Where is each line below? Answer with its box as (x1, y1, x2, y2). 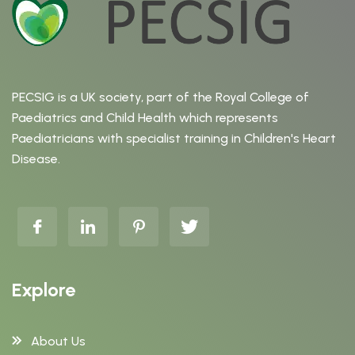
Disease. (12, 151, 60, 166)
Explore (12, 278, 75, 301)
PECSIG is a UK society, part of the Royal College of (12, 90, 309, 105)
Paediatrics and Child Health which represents (12, 110, 278, 125)
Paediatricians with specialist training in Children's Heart (12, 131, 336, 146)
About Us (31, 334, 86, 349)
